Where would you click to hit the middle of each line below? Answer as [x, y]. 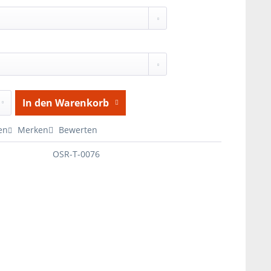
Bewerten [77, 130]
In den [37, 103]
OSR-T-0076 [76, 154]
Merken [33, 130]
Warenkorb [82, 103]
